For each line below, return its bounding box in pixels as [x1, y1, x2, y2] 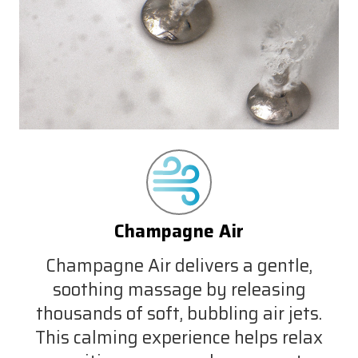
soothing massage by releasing [52, 275, 306, 304]
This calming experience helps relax [35, 323, 323, 352]
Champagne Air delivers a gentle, [46, 251, 312, 280]
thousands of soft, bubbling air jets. [36, 299, 322, 328]
